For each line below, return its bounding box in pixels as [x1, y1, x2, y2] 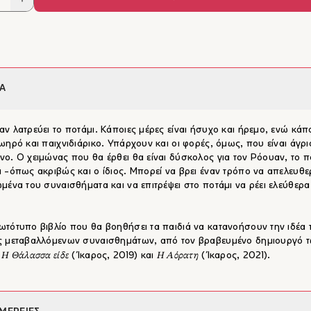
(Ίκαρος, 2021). [199, 251, 271, 260]
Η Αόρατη [156, 251, 199, 260]
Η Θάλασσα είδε [1, 251, 69, 260]
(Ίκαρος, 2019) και [69, 251, 157, 260]
